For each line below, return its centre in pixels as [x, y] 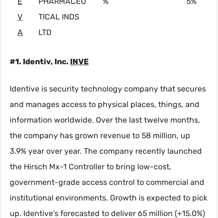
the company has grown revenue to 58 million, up [100, 136]
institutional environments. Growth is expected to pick [109, 198]
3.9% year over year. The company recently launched [106, 151]
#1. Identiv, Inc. [40, 62]
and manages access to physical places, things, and [105, 105]
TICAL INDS [59, 17]
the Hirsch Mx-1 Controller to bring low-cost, [91, 167]
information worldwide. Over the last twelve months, [105, 120]
